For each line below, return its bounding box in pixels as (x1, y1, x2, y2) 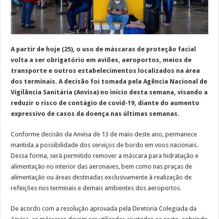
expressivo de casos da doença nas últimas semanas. (11, 109, 180, 117)
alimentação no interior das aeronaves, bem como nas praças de (11, 162, 193, 170)
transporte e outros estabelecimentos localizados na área (11, 66, 200, 74)
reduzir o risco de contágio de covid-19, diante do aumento (11, 99, 200, 107)
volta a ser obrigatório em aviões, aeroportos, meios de (11, 56, 192, 64)
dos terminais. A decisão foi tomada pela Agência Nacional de (11, 77, 208, 85)
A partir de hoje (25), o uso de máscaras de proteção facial (11, 45, 197, 53)
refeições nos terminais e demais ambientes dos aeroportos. (11, 184, 182, 192)
